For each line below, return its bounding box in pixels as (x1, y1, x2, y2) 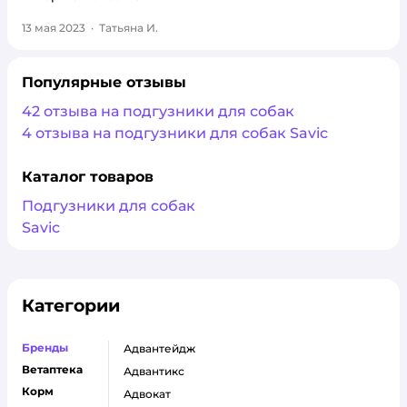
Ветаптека (22, 362, 83, 376)
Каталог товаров (22, 168, 154, 185)
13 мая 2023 (22, 21, 85, 35)
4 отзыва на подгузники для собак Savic (22, 124, 328, 142)
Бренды (22, 341, 68, 354)
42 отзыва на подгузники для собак (22, 103, 294, 120)
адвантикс (132, 364, 184, 378)
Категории (22, 295, 120, 316)
